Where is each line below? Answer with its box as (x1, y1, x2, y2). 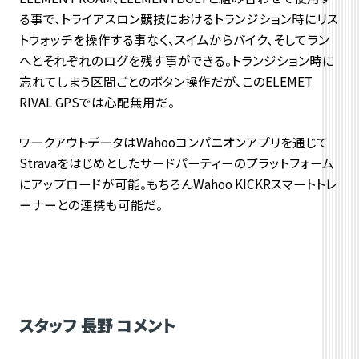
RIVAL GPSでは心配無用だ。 (18, 93, 175, 111)
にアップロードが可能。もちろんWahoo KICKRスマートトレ (18, 174, 337, 192)
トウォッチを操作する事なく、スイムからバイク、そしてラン (18, 30, 329, 49)
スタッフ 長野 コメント (18, 312, 175, 337)
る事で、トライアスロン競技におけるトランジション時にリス (18, 10, 338, 28)
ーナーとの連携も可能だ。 (18, 195, 163, 213)
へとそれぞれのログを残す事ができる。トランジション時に (18, 51, 334, 70)
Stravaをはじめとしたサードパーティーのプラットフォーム (18, 153, 334, 171)
